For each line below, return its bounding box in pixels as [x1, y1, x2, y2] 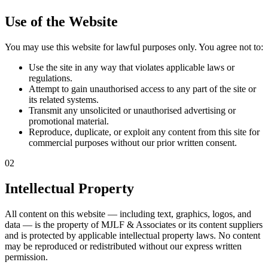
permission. [5, 251, 48, 262]
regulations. [29, 72, 72, 83]
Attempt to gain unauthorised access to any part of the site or [29, 83, 256, 94]
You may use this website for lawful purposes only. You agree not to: [5, 41, 263, 52]
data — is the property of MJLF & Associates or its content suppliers [5, 219, 263, 230]
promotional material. [29, 115, 109, 126]
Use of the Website [5, 14, 118, 30]
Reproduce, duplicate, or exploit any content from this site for [29, 126, 260, 137]
